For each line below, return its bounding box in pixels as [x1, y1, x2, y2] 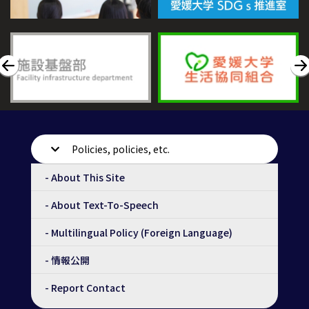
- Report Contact [45, 281, 126, 295]
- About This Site [45, 170, 125, 184]
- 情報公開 [45, 252, 90, 267]
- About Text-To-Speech [45, 197, 159, 212]
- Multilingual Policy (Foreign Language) [45, 225, 232, 239]
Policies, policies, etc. [72, 142, 170, 157]
